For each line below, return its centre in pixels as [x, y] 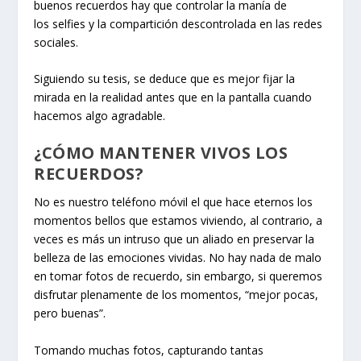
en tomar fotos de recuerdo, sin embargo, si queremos [178, 276]
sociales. [56, 42]
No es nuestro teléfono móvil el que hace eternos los [174, 202]
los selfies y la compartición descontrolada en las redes [178, 23]
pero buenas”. [70, 313]
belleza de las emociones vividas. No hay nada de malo [178, 258]
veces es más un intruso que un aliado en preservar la [174, 239]
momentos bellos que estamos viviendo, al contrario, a [178, 221]
